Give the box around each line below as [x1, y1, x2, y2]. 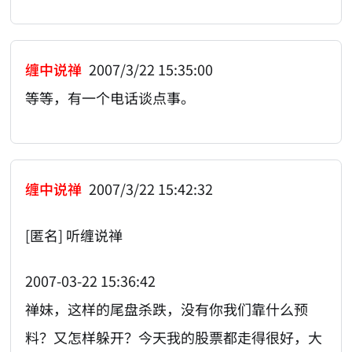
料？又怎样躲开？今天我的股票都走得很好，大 [25, 327, 323, 348]
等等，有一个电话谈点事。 [25, 86, 196, 108]
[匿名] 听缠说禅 [25, 224, 123, 245]
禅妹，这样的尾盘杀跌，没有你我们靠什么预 [25, 299, 309, 320]
